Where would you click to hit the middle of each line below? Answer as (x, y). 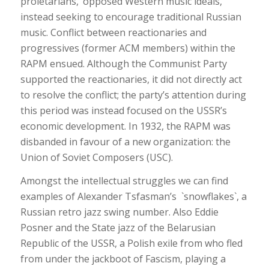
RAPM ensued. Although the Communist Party (123, 63)
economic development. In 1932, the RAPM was (125, 126)
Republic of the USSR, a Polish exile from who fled (131, 243)
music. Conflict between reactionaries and (113, 32)
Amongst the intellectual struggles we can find (124, 181)
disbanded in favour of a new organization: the (125, 141)
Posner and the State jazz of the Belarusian (118, 228)
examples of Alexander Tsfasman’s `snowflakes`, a (133, 197)
